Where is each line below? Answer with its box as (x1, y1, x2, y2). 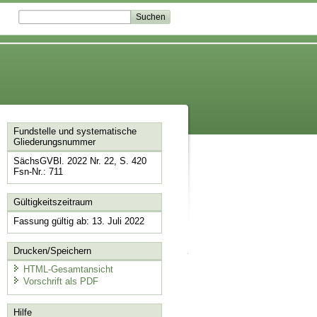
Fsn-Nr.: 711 (13, 166, 63, 178)
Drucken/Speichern (13, 246, 91, 257)
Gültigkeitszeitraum (13, 196, 93, 207)
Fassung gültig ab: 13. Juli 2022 (13, 215, 144, 226)
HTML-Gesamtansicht (23, 263, 113, 275)
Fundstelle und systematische (13, 126, 137, 137)
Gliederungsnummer (13, 137, 96, 148)
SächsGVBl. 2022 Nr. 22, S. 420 (13, 156, 146, 167)
